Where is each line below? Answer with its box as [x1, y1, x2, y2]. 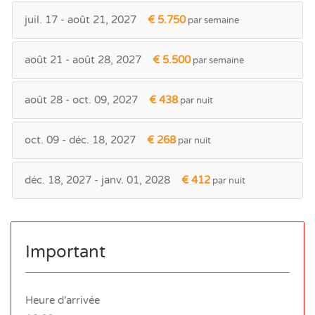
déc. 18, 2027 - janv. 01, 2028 [25, 173, 170, 186]
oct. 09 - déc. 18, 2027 [25, 133, 136, 146]
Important [25, 241, 105, 262]
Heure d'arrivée [25, 293, 100, 307]
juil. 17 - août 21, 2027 [25, 13, 136, 26]
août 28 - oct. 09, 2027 [25, 93, 138, 106]
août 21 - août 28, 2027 [25, 53, 141, 66]
